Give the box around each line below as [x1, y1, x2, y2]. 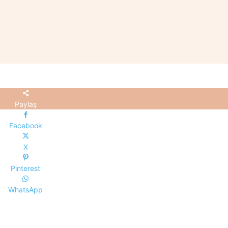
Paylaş [14, 100, 37, 109]
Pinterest [11, 164, 41, 173]
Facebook [9, 121, 42, 130]
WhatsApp [8, 185, 43, 194]
